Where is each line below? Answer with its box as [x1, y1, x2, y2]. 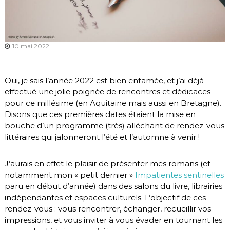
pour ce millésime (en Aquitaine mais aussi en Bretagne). [4, 98, 221, 108]
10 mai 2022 [12, 42, 49, 50]
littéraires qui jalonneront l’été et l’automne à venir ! [4, 131, 200, 142]
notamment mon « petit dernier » [4, 169, 135, 180]
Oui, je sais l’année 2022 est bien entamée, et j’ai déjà [4, 75, 204, 85]
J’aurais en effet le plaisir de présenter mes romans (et [4, 158, 210, 168]
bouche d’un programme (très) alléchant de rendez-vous [4, 120, 224, 130]
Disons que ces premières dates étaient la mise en [4, 109, 196, 119]
